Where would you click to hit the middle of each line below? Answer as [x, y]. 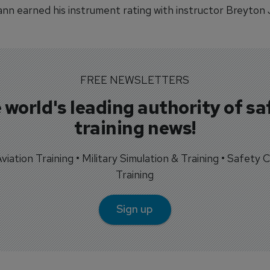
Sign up [135, 209]
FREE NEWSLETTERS [135, 80]
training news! [135, 127]
